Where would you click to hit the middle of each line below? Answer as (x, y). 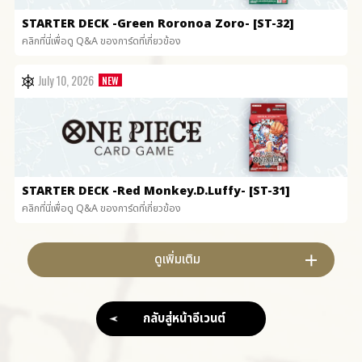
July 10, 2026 (66, 80)
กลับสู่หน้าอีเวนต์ (185, 318)
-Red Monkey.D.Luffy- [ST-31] (202, 191)
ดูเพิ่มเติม (177, 260)
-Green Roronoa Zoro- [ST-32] (204, 23)
